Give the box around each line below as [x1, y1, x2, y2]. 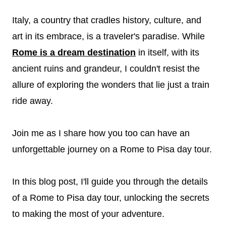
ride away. [12, 96, 53, 106]
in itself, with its [136, 47, 199, 58]
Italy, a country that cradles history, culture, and [12, 15, 201, 25]
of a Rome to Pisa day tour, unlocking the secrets [12, 193, 209, 203]
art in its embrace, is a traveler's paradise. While [12, 31, 205, 41]
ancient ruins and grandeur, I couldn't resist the [12, 64, 200, 74]
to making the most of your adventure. [12, 209, 164, 219]
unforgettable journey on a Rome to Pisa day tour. [12, 144, 212, 154]
